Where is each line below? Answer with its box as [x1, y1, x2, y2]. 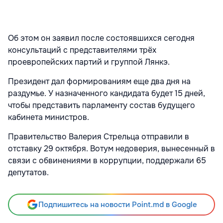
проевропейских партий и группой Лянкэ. [8, 57, 170, 68]
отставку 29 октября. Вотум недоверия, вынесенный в [8, 143, 215, 154]
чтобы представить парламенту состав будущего [8, 100, 195, 111]
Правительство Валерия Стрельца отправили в [8, 131, 189, 142]
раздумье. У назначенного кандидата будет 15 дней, [8, 88, 205, 99]
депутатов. [8, 167, 51, 178]
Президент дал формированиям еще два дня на [8, 76, 191, 87]
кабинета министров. [8, 112, 89, 123]
